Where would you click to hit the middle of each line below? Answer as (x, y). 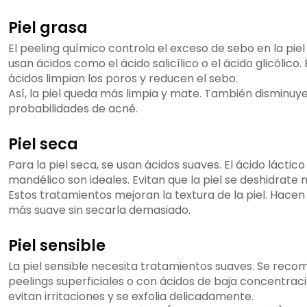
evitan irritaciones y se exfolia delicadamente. (131, 297)
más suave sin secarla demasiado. (99, 210)
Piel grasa (48, 28)
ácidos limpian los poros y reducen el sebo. (123, 79)
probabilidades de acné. (73, 109)
